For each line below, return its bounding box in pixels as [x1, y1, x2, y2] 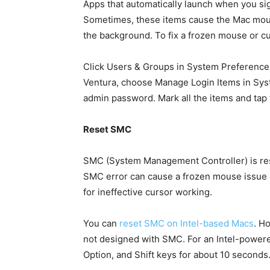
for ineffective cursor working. [83, 186, 212, 198]
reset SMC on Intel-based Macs [119, 218, 254, 230]
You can [83, 218, 119, 230]
